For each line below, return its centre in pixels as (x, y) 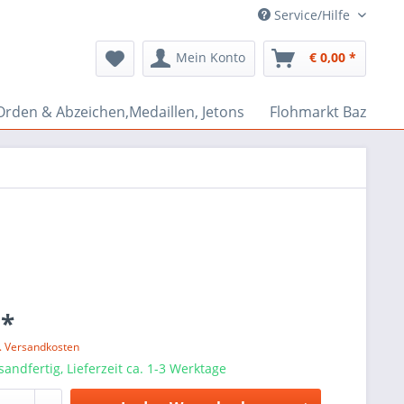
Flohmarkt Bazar (325, 112)
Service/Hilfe (312, 15)
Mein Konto (211, 57)
